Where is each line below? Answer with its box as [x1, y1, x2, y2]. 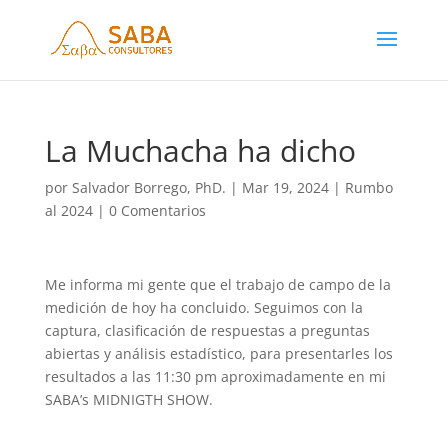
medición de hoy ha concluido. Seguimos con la [44, 298, 363, 317]
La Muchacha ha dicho [44, 130, 356, 171]
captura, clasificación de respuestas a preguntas [44, 321, 370, 340]
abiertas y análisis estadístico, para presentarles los [44, 344, 393, 363]
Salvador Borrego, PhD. [71, 178, 226, 197]
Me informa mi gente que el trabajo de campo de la [44, 275, 391, 294]
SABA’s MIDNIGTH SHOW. [44, 390, 213, 409]
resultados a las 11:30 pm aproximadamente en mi [44, 367, 386, 386]
